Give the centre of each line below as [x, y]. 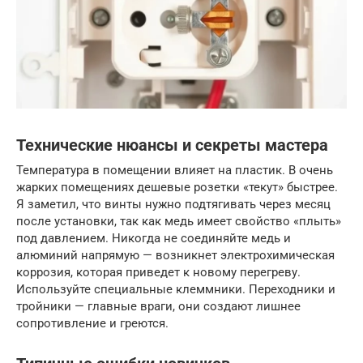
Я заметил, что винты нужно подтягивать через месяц [173, 204]
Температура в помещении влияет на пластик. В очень [175, 170]
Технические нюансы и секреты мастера [172, 145]
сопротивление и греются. [92, 323]
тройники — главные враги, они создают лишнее [158, 306]
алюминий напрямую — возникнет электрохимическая [175, 255]
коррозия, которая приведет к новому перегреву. [158, 272]
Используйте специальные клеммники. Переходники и [176, 289]
